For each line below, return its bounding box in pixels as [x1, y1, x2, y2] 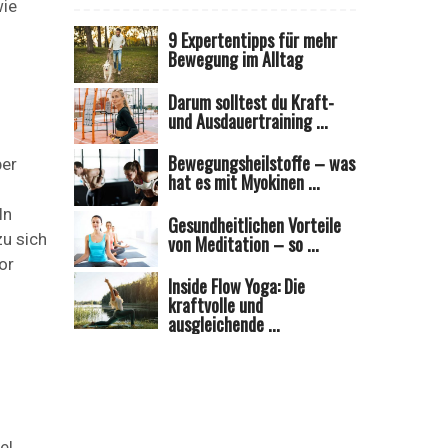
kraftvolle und [168, 292, 264, 319]
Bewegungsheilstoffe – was [168, 150, 356, 177]
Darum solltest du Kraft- [168, 88, 335, 115]
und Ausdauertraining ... [168, 107, 329, 134]
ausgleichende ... [168, 311, 281, 338]
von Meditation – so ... [168, 230, 320, 257]
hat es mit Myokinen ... [168, 169, 321, 196]
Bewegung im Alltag [168, 46, 304, 73]
